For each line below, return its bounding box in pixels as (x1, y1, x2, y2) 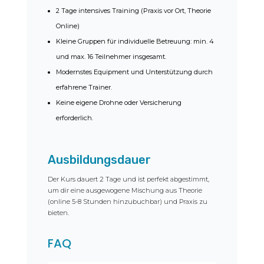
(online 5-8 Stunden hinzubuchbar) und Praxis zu (47, 197, 207, 206)
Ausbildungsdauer (47, 153, 151, 167)
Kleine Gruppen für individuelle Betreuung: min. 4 (55, 37, 214, 46)
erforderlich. (55, 114, 93, 123)
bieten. (47, 209, 69, 217)
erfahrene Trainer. (55, 83, 112, 92)
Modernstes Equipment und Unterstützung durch (55, 68, 213, 77)
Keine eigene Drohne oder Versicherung (55, 98, 181, 107)
